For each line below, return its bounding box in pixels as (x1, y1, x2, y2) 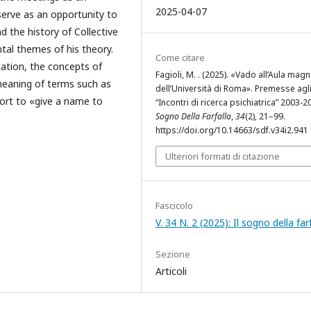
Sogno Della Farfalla (155, 110, 231, 123)
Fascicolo (155, 199, 193, 212)
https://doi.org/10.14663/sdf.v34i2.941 (155, 124, 308, 137)
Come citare (155, 51, 205, 65)
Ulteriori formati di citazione (165, 150, 280, 163)
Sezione (155, 248, 190, 261)
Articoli (155, 264, 187, 278)
